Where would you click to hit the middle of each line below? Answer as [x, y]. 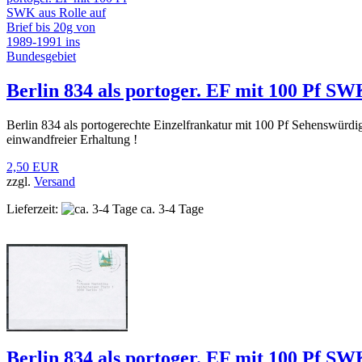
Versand [55, 181]
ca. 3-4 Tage [170, 208]
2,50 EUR [33, 166]
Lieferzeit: [32, 208]
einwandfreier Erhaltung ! [72, 139]
